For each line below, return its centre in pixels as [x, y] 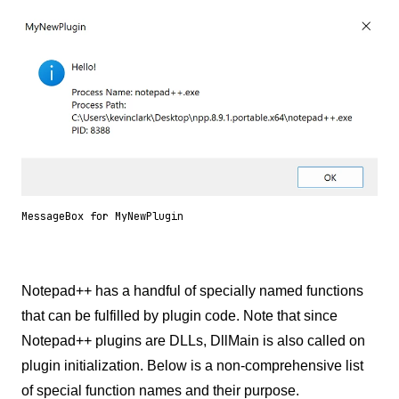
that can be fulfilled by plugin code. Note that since [179, 316]
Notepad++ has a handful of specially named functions [192, 291]
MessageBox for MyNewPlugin [102, 217]
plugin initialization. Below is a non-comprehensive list [192, 366]
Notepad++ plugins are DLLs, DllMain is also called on [193, 341]
